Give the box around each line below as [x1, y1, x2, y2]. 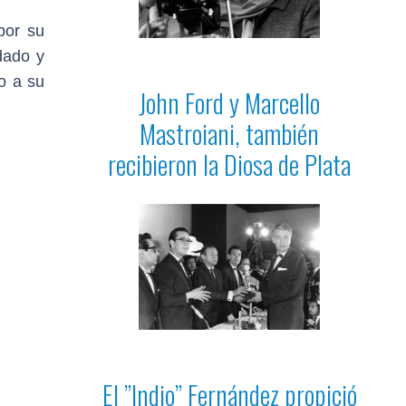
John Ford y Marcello [139, 82, 320, 121]
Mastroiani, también [140, 113, 319, 152]
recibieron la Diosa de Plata [108, 144, 351, 183]
